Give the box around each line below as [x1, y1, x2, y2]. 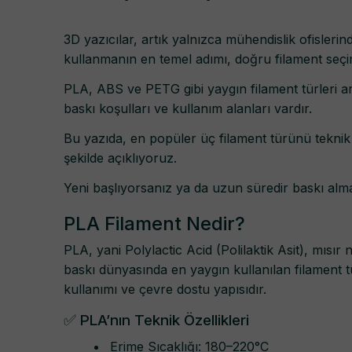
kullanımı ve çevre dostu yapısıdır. [64, 280, 266, 297]
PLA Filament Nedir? [64, 211, 245, 235]
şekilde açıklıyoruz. [64, 149, 177, 166]
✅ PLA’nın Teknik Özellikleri [64, 310, 249, 329]
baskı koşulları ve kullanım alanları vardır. [64, 101, 312, 117]
